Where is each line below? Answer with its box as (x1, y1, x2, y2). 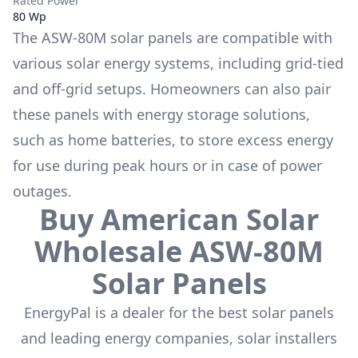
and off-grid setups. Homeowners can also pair (13, 79, 331, 98)
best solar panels (218, 303, 334, 322)
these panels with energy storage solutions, (13, 105, 310, 124)
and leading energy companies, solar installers (21, 328, 337, 348)
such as (13, 130, 64, 149)
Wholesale (34, 232, 182, 271)
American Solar (101, 200, 319, 239)
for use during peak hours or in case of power (13, 156, 322, 175)
